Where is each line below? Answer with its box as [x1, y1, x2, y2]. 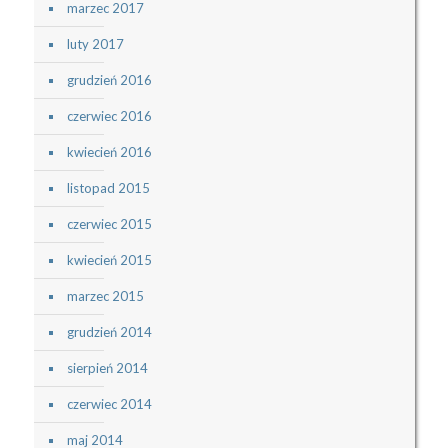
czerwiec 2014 [66, 396, 152, 413]
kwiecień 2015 [66, 252, 152, 269]
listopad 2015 [66, 180, 150, 197]
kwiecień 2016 [66, 144, 152, 161]
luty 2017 [66, 36, 124, 53]
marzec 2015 [66, 288, 144, 305]
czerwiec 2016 [66, 108, 152, 125]
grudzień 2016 [66, 72, 152, 89]
